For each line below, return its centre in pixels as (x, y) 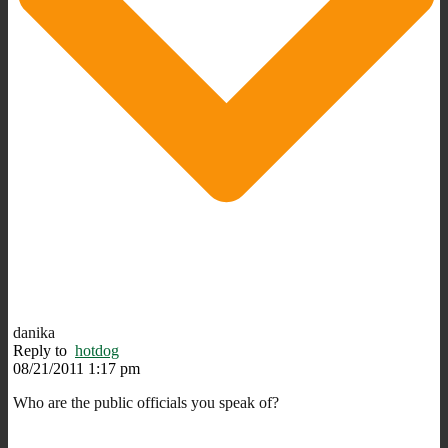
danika (34, 332)
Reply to (44, 350)
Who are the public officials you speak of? (146, 402)
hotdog (97, 350)
